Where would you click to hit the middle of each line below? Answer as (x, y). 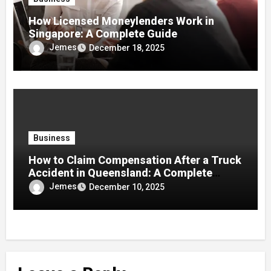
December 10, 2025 (127, 187)
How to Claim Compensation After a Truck (135, 160)
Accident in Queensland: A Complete (121, 173)
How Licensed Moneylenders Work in (122, 21)
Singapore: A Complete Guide (103, 34)
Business (52, 138)
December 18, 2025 (127, 48)
